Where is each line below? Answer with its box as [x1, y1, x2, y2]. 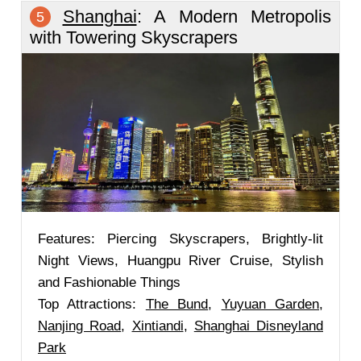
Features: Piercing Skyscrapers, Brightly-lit [38, 231, 323, 247]
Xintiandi [131, 318, 184, 334]
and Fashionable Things [38, 275, 180, 290]
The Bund [145, 297, 209, 312]
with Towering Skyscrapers [30, 27, 238, 48]
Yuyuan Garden [221, 297, 320, 312]
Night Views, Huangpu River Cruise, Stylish [38, 253, 323, 268]
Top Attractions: [38, 297, 146, 312]
